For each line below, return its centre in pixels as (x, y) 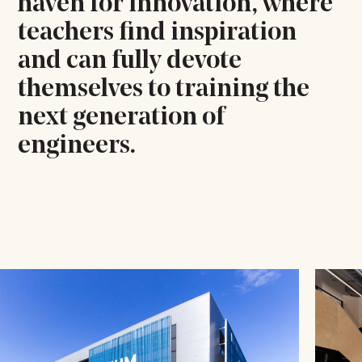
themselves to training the (164, 89)
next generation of (122, 118)
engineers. (77, 146)
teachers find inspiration (158, 33)
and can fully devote (130, 61)
